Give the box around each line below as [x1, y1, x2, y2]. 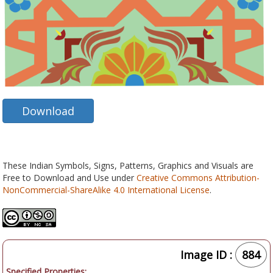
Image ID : [180, 247, 235, 263]
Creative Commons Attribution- [136, 172, 260, 184]
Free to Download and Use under [2, 172, 136, 184]
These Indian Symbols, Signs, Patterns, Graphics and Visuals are [2, 160, 253, 172]
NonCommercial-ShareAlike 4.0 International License [2, 184, 210, 196]
